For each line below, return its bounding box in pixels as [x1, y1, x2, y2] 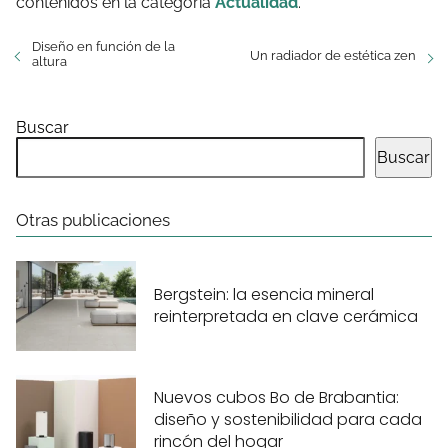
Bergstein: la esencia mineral [154, 282, 374, 306]
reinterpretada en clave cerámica [154, 304, 418, 328]
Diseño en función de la [32, 39, 175, 55]
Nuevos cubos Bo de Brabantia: [154, 385, 399, 409]
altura [32, 54, 67, 70]
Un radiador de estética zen [250, 48, 416, 64]
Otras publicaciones [16, 210, 170, 231]
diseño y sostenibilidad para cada [154, 407, 422, 431]
